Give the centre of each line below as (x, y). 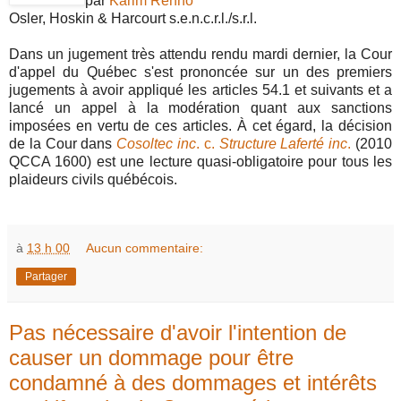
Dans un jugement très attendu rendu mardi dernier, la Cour (200, 54)
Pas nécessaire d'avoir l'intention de (178, 332)
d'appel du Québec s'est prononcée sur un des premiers (200, 72)
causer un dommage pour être (151, 357)
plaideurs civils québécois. (93, 179)
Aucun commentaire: (145, 247)
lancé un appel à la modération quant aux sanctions (200, 107)
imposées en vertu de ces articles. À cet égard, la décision (200, 125)
